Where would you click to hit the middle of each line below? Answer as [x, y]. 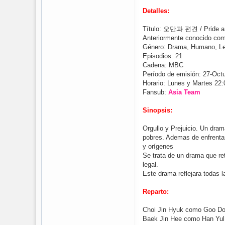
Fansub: [155, 92]
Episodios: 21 [162, 56]
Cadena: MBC [163, 65]
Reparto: [156, 192]
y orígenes [158, 146]
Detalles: [156, 11]
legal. [150, 164]
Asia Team [184, 92]
